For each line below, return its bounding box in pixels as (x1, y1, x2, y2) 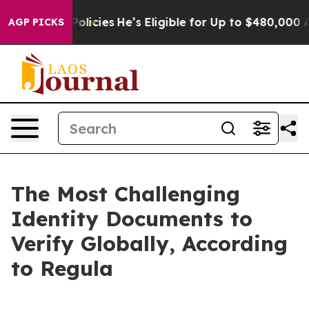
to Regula (11, 255, 113, 281)
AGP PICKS (8, 16, 64, 28)
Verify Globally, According (11, 230, 288, 257)
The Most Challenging (11, 181, 240, 207)
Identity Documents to (11, 206, 252, 232)
